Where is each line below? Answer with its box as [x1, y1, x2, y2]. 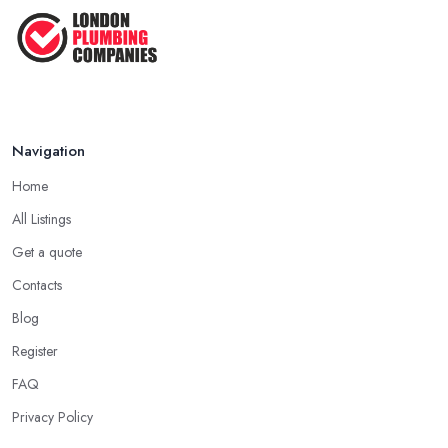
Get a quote [12, 242, 82, 263]
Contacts [12, 275, 62, 296]
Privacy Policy [12, 407, 93, 428]
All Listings [12, 209, 71, 230]
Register [12, 341, 58, 362]
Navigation [12, 140, 85, 163]
